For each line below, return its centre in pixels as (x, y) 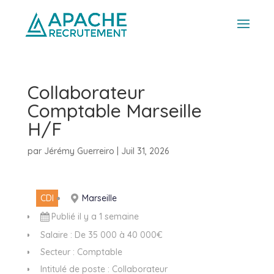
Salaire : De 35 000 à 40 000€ (101, 235)
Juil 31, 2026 (145, 151)
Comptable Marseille (114, 111)
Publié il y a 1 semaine (95, 217)
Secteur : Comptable (81, 252)
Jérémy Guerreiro (79, 151)
